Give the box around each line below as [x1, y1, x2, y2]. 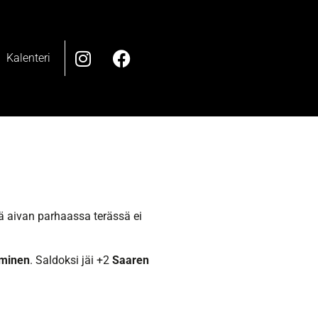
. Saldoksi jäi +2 [30, 253, 112, 267]
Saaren [112, 253, 149, 267]
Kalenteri [6, 51, 50, 65]
